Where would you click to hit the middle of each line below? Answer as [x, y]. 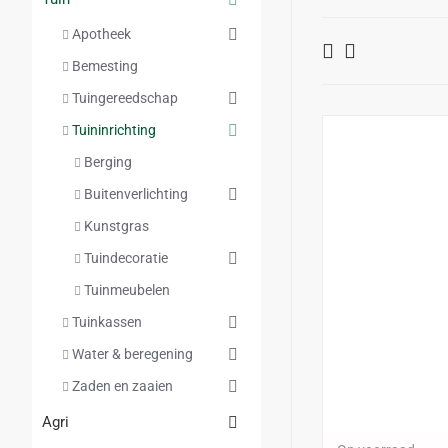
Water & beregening [132, 354]
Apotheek [101, 34]
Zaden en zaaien [122, 386]
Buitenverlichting [136, 194]
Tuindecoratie [126, 258]
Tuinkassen [107, 322]
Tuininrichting [114, 130]
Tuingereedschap [125, 98]
